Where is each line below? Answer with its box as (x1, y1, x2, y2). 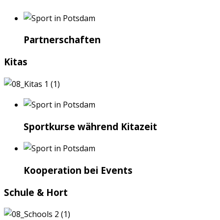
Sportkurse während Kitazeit (24, 120, 157, 133)
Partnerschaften (24, 33, 101, 46)
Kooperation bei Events (24, 164, 133, 176)
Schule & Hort (4, 186, 68, 198)
